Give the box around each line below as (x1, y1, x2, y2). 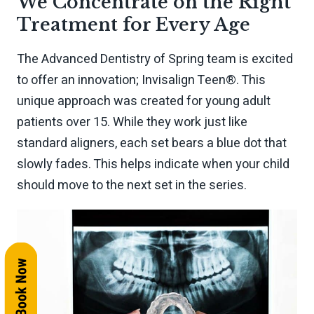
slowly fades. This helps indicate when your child (17, 155, 289, 175)
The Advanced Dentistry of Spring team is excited (17, 50, 293, 69)
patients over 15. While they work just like (17, 113, 247, 132)
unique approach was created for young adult (17, 92, 271, 111)
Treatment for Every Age (17, 14, 250, 36)
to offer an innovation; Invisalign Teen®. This (17, 71, 266, 90)
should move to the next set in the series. (17, 176, 247, 196)
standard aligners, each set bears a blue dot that (17, 134, 287, 153)
